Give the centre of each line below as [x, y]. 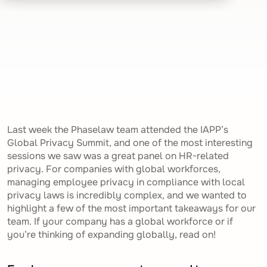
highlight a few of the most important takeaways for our [131, 209]
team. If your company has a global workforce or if [120, 222]
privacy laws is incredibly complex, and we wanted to [127, 195]
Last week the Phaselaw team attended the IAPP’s [118, 130]
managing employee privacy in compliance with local [126, 182]
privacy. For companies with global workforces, [114, 169]
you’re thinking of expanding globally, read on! [111, 235]
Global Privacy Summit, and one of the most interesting [130, 143]
